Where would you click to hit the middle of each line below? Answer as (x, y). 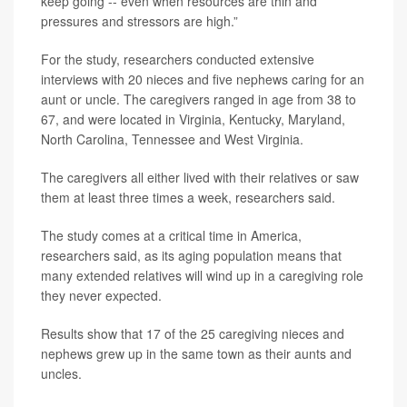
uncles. (61, 373)
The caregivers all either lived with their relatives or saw (200, 177)
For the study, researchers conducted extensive (178, 59)
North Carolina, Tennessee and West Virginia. (172, 139)
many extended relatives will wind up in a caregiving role (202, 275)
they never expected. (101, 295)
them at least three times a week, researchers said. (188, 197)
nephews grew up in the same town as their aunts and (196, 353)
